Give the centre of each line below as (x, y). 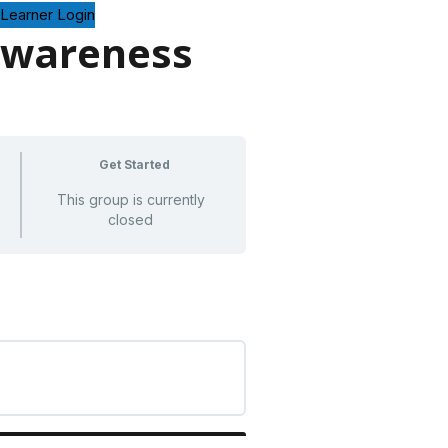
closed (131, 219)
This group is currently (130, 199)
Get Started (134, 164)
